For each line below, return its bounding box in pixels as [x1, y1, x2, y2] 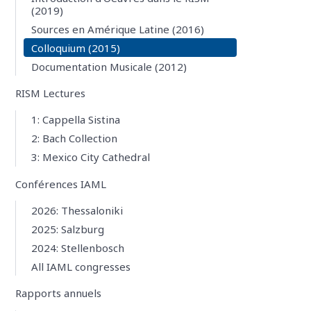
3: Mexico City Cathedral [31, 150, 151, 165]
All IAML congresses [31, 259, 131, 274]
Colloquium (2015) [31, 40, 121, 55]
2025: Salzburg [31, 221, 105, 236]
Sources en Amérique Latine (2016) [31, 22, 205, 36]
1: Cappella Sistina [31, 112, 121, 127]
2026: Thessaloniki [31, 203, 124, 217]
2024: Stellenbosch [31, 240, 125, 255]
